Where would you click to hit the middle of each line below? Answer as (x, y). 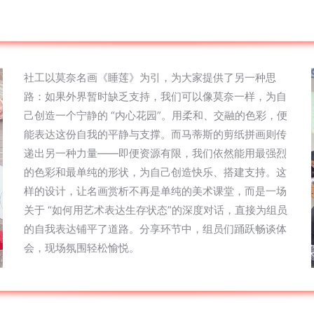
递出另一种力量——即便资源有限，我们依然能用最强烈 (155, 153)
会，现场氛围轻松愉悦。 (82, 248)
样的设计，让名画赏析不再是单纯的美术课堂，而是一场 (155, 191)
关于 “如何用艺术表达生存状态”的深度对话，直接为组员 (156, 210)
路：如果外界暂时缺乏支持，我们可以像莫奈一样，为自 (155, 96)
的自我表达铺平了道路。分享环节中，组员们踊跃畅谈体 (155, 229)
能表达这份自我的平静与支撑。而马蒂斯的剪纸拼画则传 (155, 134)
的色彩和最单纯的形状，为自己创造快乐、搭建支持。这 (155, 172)
